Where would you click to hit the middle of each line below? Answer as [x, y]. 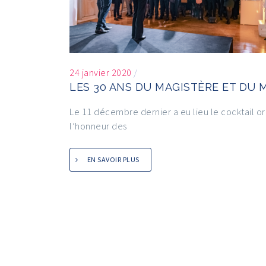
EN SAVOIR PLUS [113, 159]
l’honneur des [98, 126]
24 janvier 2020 [101, 72]
